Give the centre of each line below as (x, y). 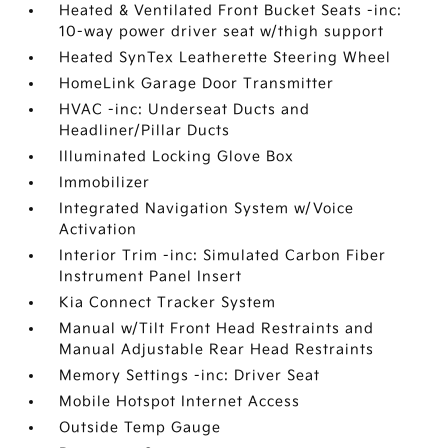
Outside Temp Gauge (140, 427)
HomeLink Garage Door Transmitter (197, 83)
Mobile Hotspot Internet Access (180, 401)
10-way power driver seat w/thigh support (222, 31)
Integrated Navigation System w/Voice (207, 208)
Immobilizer (105, 182)
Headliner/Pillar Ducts (145, 130)
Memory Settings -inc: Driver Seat (190, 375)
